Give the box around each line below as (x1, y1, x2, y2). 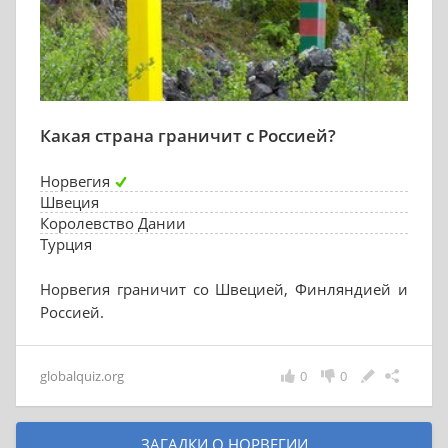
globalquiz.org (40, 367, 124, 385)
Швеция (40, 192, 99, 212)
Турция (40, 234, 92, 254)
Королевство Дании (40, 213, 186, 233)
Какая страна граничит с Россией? (40, 124, 336, 147)
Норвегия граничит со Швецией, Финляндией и (40, 279, 408, 299)
